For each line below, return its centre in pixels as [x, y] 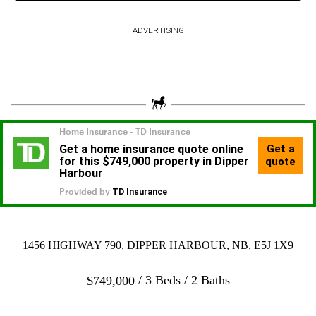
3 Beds [163, 280]
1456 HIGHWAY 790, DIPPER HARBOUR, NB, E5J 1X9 [158, 245]
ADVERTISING [158, 30]
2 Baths [210, 280]
